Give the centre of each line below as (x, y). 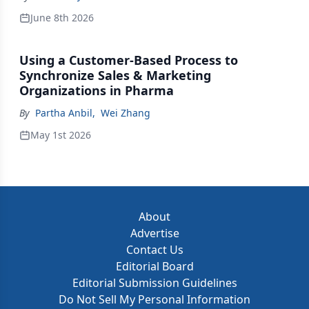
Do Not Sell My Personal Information (154, 299)
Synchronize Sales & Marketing (115, 75)
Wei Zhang (126, 113)
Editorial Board (154, 266)
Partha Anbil (64, 113)
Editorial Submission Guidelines (154, 283)
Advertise (154, 233)
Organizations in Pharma (97, 90)
